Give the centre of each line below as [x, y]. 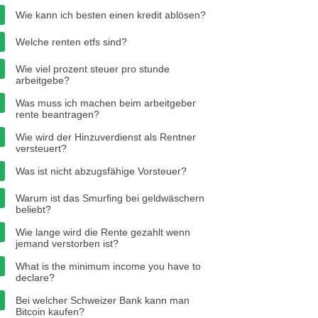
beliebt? [33, 209]
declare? [35, 278]
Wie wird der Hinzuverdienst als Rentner [106, 137]
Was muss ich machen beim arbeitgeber [106, 103]
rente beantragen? [57, 114]
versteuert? [41, 148]
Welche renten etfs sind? [71, 42]
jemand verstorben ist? [67, 243]
